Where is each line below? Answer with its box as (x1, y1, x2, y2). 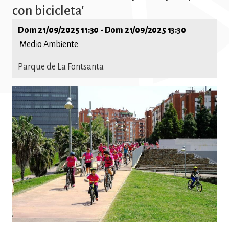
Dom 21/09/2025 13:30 (104, 26, 186, 35)
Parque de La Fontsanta (18, 62, 104, 72)
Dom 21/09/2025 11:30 (18, 26, 99, 35)
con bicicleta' (12, 3, 84, 18)
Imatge (12, 87, 38, 97)
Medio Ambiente (19, 40, 78, 50)
